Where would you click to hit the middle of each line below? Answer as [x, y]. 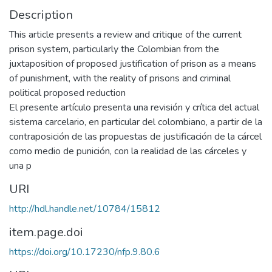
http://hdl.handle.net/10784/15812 [85, 209]
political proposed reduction [67, 93]
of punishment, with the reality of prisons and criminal [120, 78]
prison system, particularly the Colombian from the [114, 49]
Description [41, 15]
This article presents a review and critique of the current [125, 35]
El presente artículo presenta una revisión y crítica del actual [134, 107]
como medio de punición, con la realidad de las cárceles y [128, 151]
